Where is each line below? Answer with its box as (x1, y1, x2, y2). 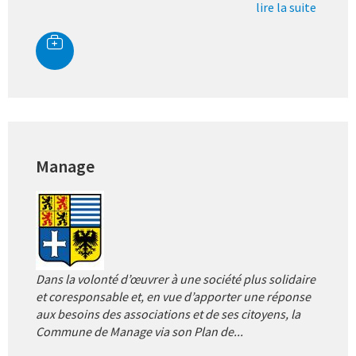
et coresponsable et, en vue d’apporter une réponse (36, 288, 311, 304)
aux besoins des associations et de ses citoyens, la (36, 306, 300, 322)
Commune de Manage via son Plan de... (36, 323, 243, 339)
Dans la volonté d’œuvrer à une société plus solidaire (36, 271, 315, 287)
